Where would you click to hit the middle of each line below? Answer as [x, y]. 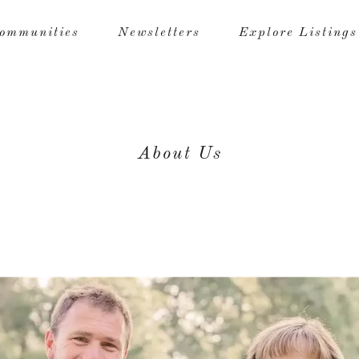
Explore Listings [298, 33]
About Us [179, 154]
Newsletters [159, 33]
